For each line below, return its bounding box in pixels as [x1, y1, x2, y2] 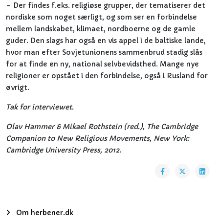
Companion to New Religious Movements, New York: [6, 134, 189, 143]
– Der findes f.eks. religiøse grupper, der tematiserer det [6, 1, 205, 10]
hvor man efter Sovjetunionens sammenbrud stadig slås [6, 48, 202, 57]
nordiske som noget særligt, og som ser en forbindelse [6, 13, 197, 22]
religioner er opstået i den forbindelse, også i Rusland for [6, 71, 208, 80]
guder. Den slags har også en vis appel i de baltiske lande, [6, 36, 206, 45]
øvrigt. [6, 83, 29, 92]
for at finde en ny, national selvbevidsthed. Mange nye [6, 60, 199, 68]
